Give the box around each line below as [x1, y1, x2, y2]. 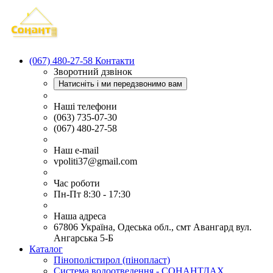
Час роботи [54, 178, 100, 188]
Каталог [29, 244, 63, 254]
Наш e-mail [54, 145, 99, 155]
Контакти [95, 55, 135, 66]
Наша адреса [54, 211, 106, 221]
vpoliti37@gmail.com [54, 156, 137, 166]
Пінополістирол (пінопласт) [54, 255, 170, 265]
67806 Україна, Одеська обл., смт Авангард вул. [54, 222, 252, 232]
